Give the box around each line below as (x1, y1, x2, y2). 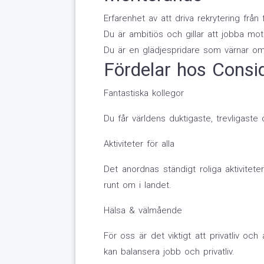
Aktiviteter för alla (103, 138, 174, 150)
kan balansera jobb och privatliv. (103, 246, 235, 258)
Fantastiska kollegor (103, 88, 184, 99)
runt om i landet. (103, 180, 171, 191)
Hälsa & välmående (103, 205, 182, 216)
